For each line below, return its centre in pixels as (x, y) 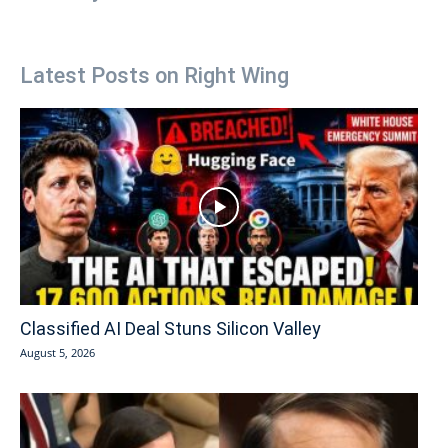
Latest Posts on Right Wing (154, 76)
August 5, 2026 (57, 352)
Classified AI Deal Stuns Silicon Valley (170, 328)
